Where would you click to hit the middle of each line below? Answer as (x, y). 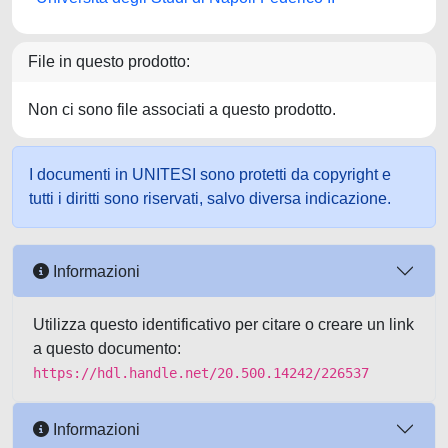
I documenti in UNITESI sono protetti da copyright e (210, 174)
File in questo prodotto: (109, 61)
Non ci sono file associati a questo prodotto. (182, 109)
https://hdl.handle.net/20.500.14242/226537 (201, 373)
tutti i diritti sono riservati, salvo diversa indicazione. (210, 198)
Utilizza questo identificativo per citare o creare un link (223, 324)
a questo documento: (107, 348)
